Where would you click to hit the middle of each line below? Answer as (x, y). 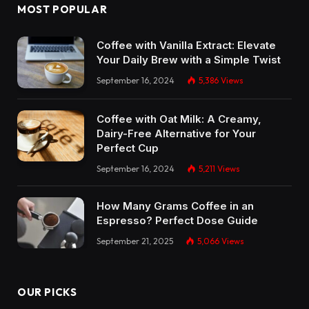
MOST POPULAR (62, 9)
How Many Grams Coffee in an (175, 206)
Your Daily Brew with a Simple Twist (189, 60)
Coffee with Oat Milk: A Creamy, (179, 119)
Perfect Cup (128, 148)
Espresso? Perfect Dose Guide (177, 220)
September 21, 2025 (135, 241)
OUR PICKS (47, 292)
